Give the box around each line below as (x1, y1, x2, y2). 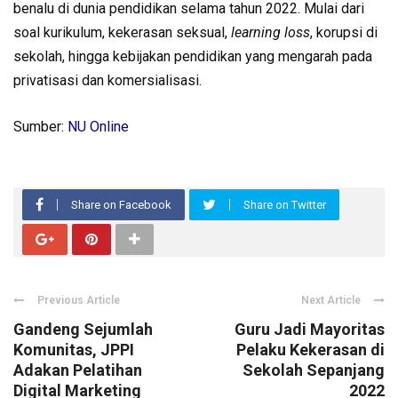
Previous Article (37, 293, 120, 306)
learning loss (231, 23, 310, 41)
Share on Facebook (71, 197, 171, 211)
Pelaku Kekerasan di (236, 339, 385, 359)
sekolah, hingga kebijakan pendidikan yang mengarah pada (13, 47, 372, 65)
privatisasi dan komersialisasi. (13, 71, 205, 89)
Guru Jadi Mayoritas (235, 319, 385, 338)
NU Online (68, 117, 129, 135)
